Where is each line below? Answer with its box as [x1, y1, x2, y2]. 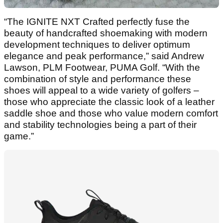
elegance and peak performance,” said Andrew [4, 51, 204, 62]
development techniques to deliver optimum [4, 39, 190, 50]
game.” [4, 131, 34, 142]
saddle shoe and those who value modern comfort [4, 108, 218, 119]
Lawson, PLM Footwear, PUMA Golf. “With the [4, 62, 200, 73]
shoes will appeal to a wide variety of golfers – [4, 85, 199, 96]
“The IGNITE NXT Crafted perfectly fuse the [4, 16, 190, 27]
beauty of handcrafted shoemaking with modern [4, 28, 208, 39]
